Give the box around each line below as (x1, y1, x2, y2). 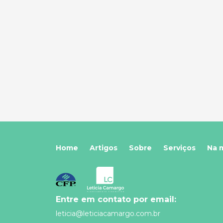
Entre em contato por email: (56, 195, 176, 205)
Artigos (90, 143, 117, 153)
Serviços (163, 143, 196, 153)
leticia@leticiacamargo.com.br (56, 209, 160, 219)
